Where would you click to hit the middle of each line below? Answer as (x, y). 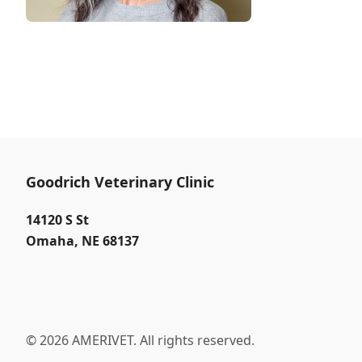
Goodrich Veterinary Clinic (120, 182)
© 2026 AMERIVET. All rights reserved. (140, 340)
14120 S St (57, 220)
